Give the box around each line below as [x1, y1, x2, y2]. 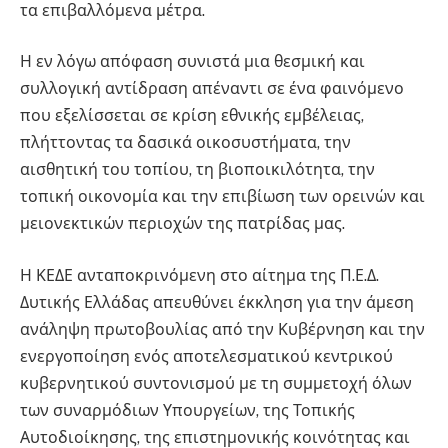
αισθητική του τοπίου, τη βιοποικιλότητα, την [20, 160, 375, 180]
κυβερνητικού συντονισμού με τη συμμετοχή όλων [20, 373, 412, 393]
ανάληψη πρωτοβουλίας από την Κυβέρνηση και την [20, 319, 425, 339]
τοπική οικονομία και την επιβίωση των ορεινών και [20, 187, 425, 207]
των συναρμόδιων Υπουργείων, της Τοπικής [20, 400, 355, 420]
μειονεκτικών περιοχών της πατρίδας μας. [20, 214, 345, 234]
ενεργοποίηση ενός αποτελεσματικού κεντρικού [20, 346, 393, 366]
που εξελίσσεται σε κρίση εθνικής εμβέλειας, [20, 106, 364, 126]
